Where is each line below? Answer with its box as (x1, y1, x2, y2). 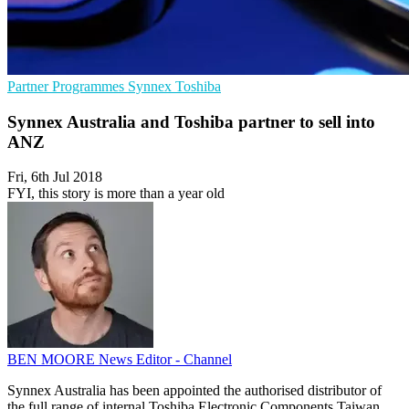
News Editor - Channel (99, 351, 232, 368)
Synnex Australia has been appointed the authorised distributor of (7, 383, 382, 399)
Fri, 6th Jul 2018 (7, 169, 102, 185)
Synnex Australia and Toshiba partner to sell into (7, 111, 375, 131)
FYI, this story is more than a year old (7, 185, 225, 202)
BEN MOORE (7, 351, 99, 368)
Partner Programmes (7, 79, 128, 94)
